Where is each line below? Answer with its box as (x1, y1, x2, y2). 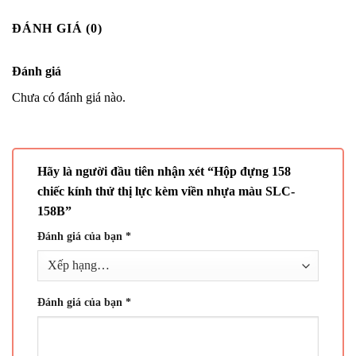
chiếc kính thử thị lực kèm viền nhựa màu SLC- (37, 184, 295, 199)
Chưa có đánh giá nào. (12, 91, 126, 105)
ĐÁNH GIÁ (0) (12, 21, 103, 36)
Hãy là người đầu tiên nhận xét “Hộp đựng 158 (37, 164, 291, 179)
